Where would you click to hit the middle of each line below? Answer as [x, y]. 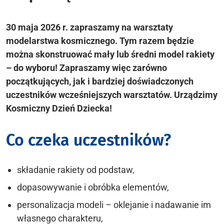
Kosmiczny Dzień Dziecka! [59, 108]
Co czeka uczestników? [88, 140]
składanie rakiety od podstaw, [78, 169]
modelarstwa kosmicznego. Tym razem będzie [100, 40]
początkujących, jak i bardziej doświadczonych [100, 81]
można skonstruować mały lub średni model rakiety [110, 54]
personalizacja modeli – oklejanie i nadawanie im [114, 204]
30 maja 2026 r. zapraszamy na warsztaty [89, 27]
